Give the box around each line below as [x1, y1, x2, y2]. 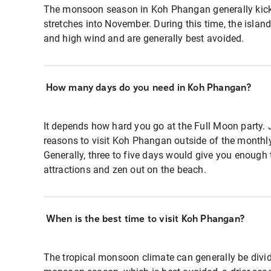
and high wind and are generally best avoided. [43, 33, 247, 44]
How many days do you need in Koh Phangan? [45, 82, 251, 93]
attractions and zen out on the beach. [43, 164, 209, 175]
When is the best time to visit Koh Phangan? [45, 213, 245, 224]
